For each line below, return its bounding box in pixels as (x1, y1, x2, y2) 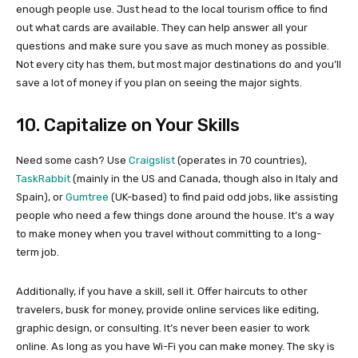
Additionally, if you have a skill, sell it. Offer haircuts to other (16, 285, 308, 298)
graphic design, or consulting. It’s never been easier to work (16, 322, 310, 335)
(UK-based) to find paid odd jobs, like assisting (109, 191, 338, 204)
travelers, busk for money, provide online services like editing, (16, 304, 319, 316)
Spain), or (16, 191, 66, 204)
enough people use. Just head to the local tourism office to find (16, 3, 328, 16)
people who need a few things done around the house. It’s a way (16, 209, 334, 222)
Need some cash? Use (16, 154, 129, 167)
